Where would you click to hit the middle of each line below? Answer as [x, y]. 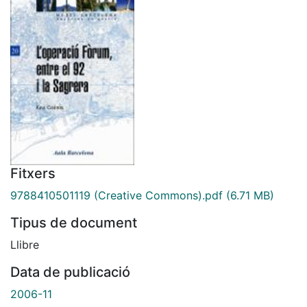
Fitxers [33, 173]
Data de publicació [70, 272]
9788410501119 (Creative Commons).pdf [116, 195]
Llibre [25, 244]
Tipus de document [74, 222]
